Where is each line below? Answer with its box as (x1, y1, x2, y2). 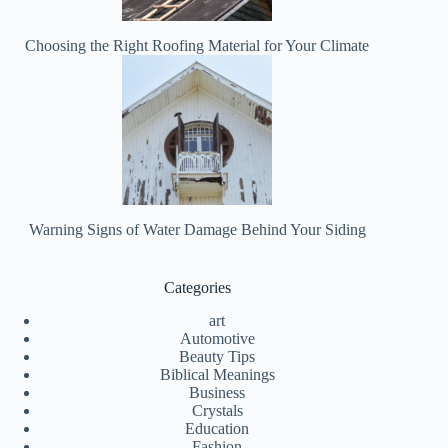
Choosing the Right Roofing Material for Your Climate (25, 37, 370, 55)
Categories (163, 279, 231, 297)
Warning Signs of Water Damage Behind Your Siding (28, 221, 366, 239)
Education (185, 420, 250, 438)
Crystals (191, 402, 243, 420)
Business (189, 384, 246, 402)
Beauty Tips (179, 348, 256, 366)
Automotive (179, 330, 255, 348)
